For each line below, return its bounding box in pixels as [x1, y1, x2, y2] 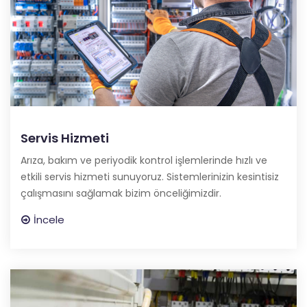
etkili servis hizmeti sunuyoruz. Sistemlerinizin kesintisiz [21, 170, 279, 184]
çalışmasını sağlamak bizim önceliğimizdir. [21, 186, 221, 201]
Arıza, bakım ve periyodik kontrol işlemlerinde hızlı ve [21, 153, 267, 168]
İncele [34, 212, 64, 228]
